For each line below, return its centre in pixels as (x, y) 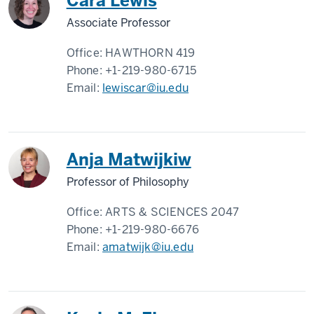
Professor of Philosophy (128, 182)
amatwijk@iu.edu (148, 247)
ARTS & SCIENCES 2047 (172, 212)
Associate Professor (118, 23)
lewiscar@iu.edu (146, 88)
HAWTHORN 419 (150, 53)
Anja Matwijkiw (129, 159)
